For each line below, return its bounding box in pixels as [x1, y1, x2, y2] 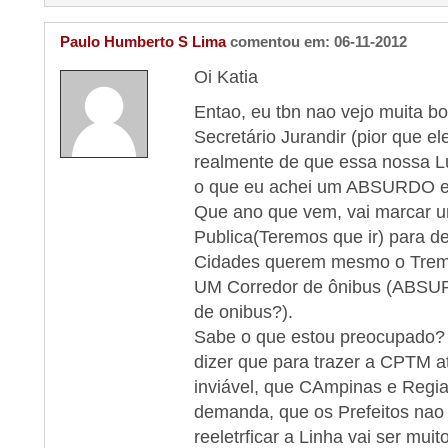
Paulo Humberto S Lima [60, 33, 226, 50]
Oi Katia [194, 67, 258, 87]
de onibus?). [194, 302, 293, 322]
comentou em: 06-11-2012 [230, 33, 407, 50]
